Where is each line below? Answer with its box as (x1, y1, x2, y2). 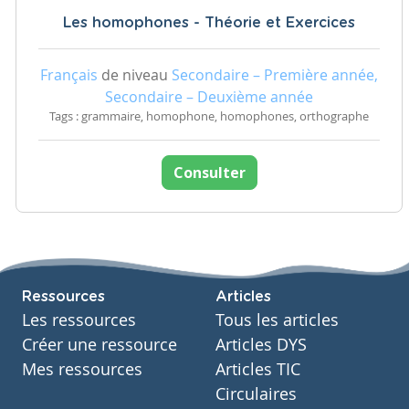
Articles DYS (215, 334, 307, 355)
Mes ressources (22, 359, 142, 380)
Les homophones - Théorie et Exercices (63, 16, 355, 31)
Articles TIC (215, 359, 300, 380)
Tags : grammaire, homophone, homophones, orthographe (49, 109, 369, 125)
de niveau (98, 65, 172, 86)
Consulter (173, 163, 246, 184)
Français (40, 65, 98, 86)
